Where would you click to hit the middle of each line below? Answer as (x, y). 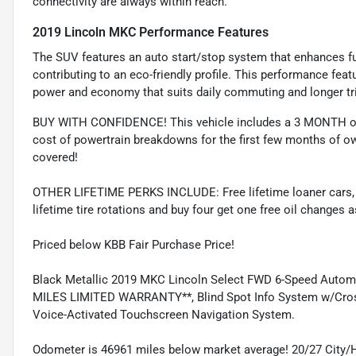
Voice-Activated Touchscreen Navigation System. (164, 315)
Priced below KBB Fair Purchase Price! (133, 245)
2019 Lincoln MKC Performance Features (151, 33)
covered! (55, 158)
